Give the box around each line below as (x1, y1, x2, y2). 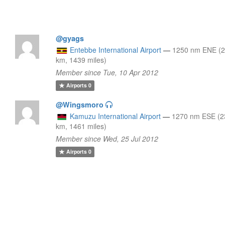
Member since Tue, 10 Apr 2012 (56, 67, 159, 77)
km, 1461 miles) (56, 121, 107, 131)
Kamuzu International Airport (70, 110, 161, 121)
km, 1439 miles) (56, 54, 107, 65)
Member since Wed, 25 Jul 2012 (56, 133, 159, 144)
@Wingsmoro (56, 99, 104, 109)
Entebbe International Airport (70, 44, 162, 55)
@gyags (56, 33, 84, 43)
